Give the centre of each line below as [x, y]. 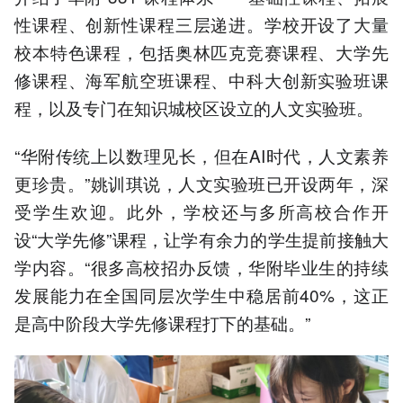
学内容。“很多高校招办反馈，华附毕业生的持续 [201, 266]
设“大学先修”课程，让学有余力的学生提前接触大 [201, 238]
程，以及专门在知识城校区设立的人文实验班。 [194, 108]
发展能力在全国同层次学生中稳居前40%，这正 [201, 294]
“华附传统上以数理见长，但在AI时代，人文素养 [201, 155]
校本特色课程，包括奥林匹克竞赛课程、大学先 [201, 52]
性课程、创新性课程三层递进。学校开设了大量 [201, 24]
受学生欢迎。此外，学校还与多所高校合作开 [201, 210]
